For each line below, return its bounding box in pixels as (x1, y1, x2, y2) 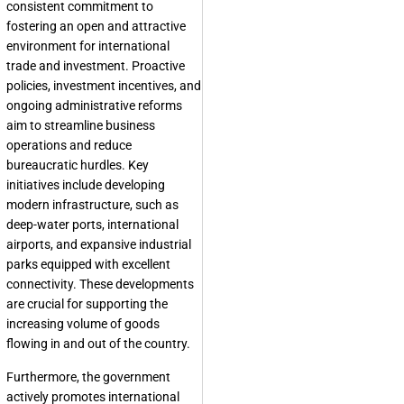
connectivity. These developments (6, 277, 194, 291)
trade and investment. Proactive (6, 59, 185, 73)
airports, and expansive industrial (6, 237, 191, 252)
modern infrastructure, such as (6, 197, 179, 212)
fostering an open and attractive (6, 19, 186, 33)
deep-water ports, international (6, 217, 179, 232)
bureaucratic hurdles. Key (6, 158, 149, 172)
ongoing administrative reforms (6, 98, 182, 113)
